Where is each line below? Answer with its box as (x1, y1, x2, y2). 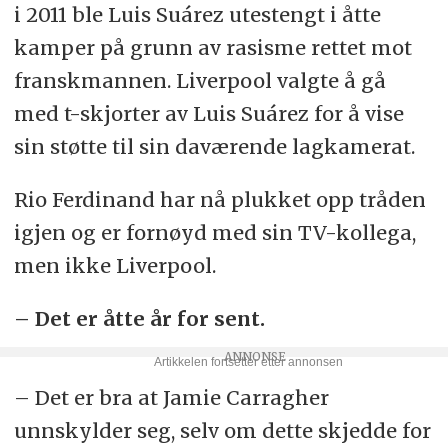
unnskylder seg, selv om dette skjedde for (13, 418, 431, 444)
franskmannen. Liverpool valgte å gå (13, 68, 386, 94)
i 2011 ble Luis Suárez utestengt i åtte (13, 2, 381, 28)
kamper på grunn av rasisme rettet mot (13, 35, 412, 61)
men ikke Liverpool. (13, 253, 216, 279)
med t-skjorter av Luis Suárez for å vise (13, 101, 404, 127)
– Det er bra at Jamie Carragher (13, 385, 329, 411)
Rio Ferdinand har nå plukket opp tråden (13, 187, 426, 213)
